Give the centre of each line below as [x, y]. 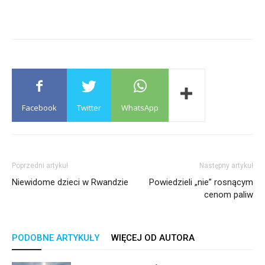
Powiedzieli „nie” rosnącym [201, 182]
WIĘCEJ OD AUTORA [153, 238]
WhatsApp [140, 108]
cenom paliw [229, 195]
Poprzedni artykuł [40, 166]
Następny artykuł [226, 166]
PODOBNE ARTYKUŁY [56, 238]
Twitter [89, 108]
